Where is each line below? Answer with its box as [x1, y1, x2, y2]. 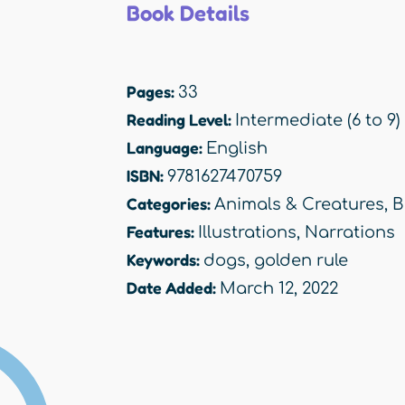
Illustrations [198, 223, 297, 242]
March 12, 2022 [220, 279, 338, 298]
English [206, 139, 268, 158]
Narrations [305, 223, 395, 242]
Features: [127, 221, 198, 242]
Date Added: [127, 278, 220, 298]
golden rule [254, 251, 348, 270]
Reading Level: [127, 109, 235, 130]
